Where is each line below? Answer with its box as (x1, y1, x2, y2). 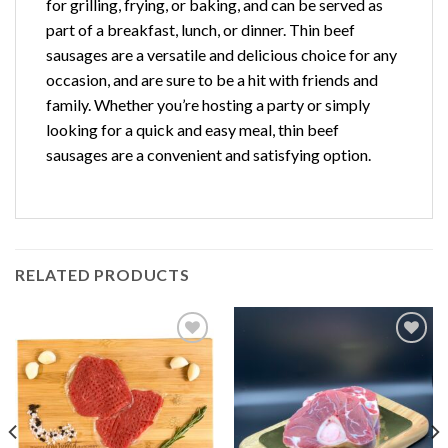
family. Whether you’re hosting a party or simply (46, 94, 370, 114)
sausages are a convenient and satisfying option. (46, 144, 371, 164)
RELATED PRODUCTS (15, 264, 190, 284)
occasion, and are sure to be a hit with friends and (46, 69, 378, 89)
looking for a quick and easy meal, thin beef (46, 119, 339, 139)
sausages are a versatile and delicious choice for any (46, 44, 397, 64)
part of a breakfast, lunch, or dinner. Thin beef (46, 19, 355, 39)
